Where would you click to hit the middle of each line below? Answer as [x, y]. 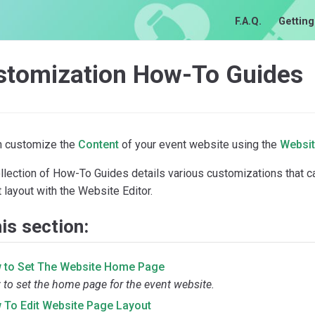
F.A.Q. [248, 22]
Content [98, 144]
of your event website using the [199, 144]
